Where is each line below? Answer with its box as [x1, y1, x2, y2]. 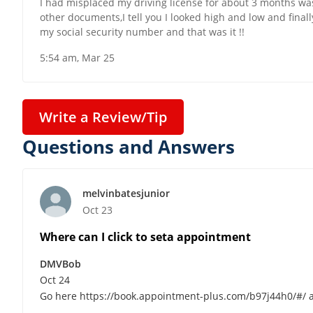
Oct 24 [40, 272, 70, 286]
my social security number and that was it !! [40, 25, 245, 39]
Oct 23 [82, 203, 112, 217]
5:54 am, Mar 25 [40, 51, 115, 65]
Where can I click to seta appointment [40, 228, 251, 245]
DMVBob [40, 256, 81, 270]
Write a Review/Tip [39, 108, 167, 127]
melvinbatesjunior [82, 186, 170, 200]
